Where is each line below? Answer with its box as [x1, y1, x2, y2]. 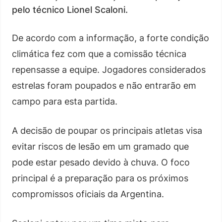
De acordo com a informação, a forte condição [12, 33, 209, 43]
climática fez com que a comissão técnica [12, 49, 186, 59]
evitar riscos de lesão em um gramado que [12, 141, 189, 152]
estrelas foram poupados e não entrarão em [12, 80, 196, 91]
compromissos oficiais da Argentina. [12, 189, 164, 199]
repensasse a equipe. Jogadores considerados [12, 64, 206, 75]
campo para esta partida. [12, 96, 117, 107]
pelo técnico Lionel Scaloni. [12, 4, 128, 15]
